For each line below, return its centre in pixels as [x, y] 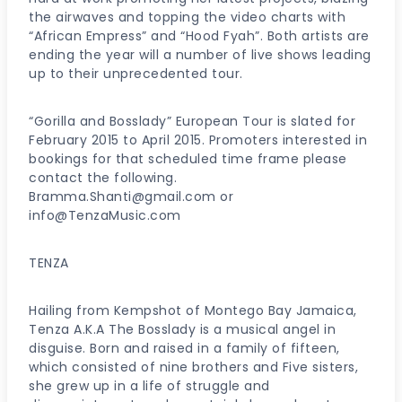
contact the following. [103, 178]
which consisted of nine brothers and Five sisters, [193, 367]
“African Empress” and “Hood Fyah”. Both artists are [199, 36]
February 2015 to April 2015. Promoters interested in [198, 140]
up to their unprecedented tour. [136, 74]
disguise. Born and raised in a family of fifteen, [184, 348]
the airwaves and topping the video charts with [187, 17]
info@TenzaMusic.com [105, 215]
